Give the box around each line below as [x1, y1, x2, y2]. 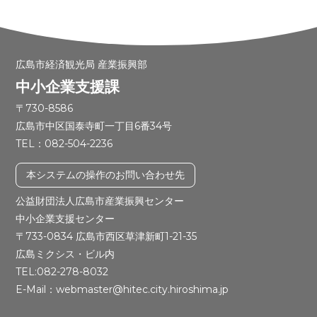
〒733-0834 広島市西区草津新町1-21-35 [16, 230, 197, 243]
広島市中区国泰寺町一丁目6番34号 [16, 119, 173, 132]
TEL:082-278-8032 [16, 265, 109, 279]
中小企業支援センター [16, 212, 115, 226]
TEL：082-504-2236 [16, 137, 113, 150]
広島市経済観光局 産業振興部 [16, 57, 148, 71]
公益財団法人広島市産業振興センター [16, 195, 185, 208]
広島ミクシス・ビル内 [16, 248, 115, 261]
